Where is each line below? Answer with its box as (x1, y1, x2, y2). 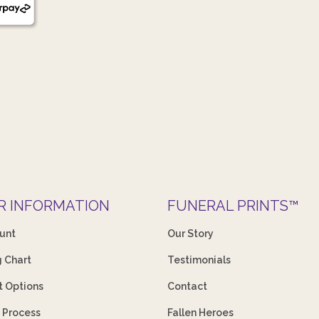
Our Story (167, 227, 214, 239)
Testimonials (167, 253, 231, 266)
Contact (167, 280, 208, 292)
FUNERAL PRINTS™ (167, 197, 300, 214)
